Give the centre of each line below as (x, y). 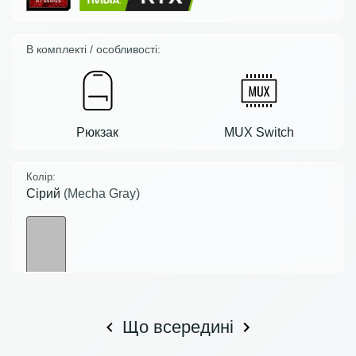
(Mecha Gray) (102, 193)
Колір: (41, 176)
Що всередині (178, 327)
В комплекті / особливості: (93, 49)
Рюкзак (97, 132)
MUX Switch (259, 132)
